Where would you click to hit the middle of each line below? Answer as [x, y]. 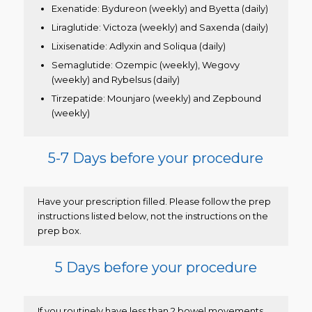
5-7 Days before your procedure [156, 158]
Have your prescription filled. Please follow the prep [154, 202]
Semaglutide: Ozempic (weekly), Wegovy [145, 65]
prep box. [59, 231]
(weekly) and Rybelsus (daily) [115, 80]
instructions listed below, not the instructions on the [153, 216]
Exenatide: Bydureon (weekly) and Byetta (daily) [159, 9]
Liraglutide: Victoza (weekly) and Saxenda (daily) [159, 28]
